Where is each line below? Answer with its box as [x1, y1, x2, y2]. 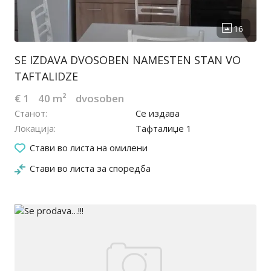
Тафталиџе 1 [135, 122, 192, 135]
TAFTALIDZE [15, 69, 78, 84]
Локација [15, 122, 54, 135]
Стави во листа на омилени [30, 142, 148, 154]
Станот [15, 107, 45, 120]
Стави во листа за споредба [30, 162, 151, 175]
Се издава [135, 107, 180, 120]
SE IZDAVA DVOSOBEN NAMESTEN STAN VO [15, 53, 241, 68]
